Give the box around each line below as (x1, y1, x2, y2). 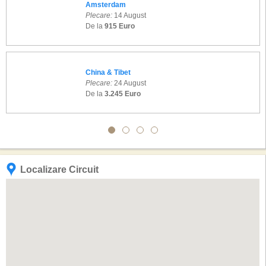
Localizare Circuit (20, 164, 99, 175)
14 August (112, 11, 146, 20)
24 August (112, 79, 146, 87)
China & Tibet (85, 68, 131, 77)
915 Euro (104, 22, 135, 30)
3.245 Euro (104, 90, 141, 98)
